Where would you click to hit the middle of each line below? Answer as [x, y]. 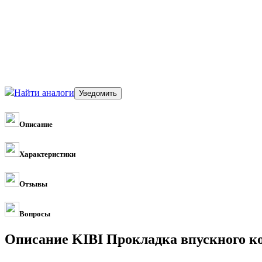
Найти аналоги [44, 92]
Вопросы [35, 214]
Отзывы [33, 184]
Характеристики [47, 154]
